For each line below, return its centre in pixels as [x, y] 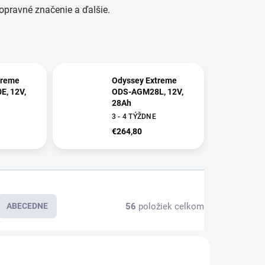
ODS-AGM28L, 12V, [147, 92]
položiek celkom [170, 206]
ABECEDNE [27, 206]
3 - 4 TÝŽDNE [134, 117]
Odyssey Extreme [144, 81]
